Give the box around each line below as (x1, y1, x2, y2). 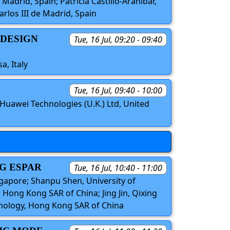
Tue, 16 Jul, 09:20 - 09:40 (74, 34, 162, 46)
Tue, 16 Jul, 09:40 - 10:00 (74, 85, 162, 97)
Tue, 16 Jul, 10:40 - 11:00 (74, 162, 162, 174)
